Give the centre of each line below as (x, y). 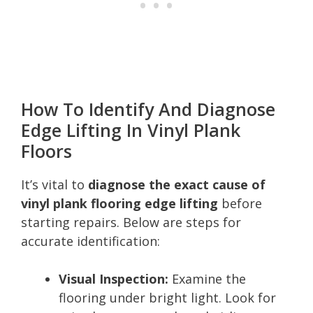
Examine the (207, 278)
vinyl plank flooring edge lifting (119, 203)
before (240, 203)
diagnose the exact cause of (177, 184)
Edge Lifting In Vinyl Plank (131, 130)
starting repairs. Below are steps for (131, 222)
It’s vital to (54, 184)
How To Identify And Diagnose (148, 109)
